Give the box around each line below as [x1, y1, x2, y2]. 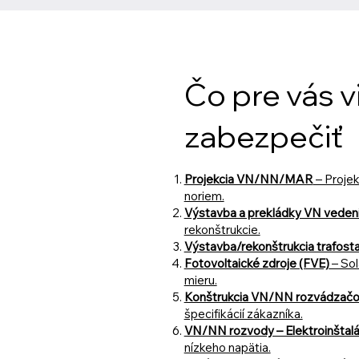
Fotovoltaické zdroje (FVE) [184, 256, 329, 272]
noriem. [184, 188, 224, 204]
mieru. [184, 272, 217, 288]
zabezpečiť [184, 116, 343, 155]
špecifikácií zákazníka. [184, 306, 303, 322]
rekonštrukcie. [184, 222, 260, 238]
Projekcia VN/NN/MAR [184, 171, 313, 188]
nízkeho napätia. [184, 340, 271, 356]
